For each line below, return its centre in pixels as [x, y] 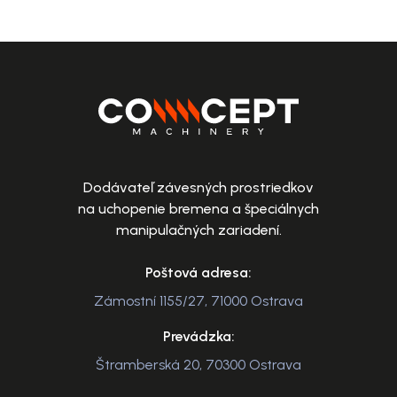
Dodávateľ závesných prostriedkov [198, 187]
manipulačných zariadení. [198, 230]
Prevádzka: [198, 336]
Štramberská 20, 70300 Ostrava [198, 364]
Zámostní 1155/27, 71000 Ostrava [198, 300]
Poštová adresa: [198, 272]
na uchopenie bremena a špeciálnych [198, 208]
